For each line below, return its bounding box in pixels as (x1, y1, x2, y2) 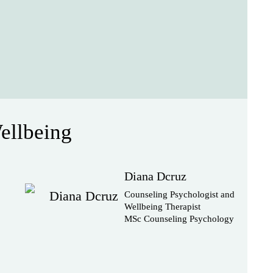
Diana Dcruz (124, 169, 187, 183)
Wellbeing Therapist (124, 202, 201, 211)
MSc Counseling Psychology (124, 214, 235, 224)
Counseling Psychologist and (124, 190, 235, 199)
